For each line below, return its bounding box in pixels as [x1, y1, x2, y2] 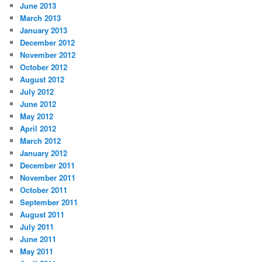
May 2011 [20, 245, 54, 257]
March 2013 [20, 12, 61, 23]
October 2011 [20, 184, 68, 195]
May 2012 [20, 110, 54, 122]
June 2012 [20, 98, 57, 109]
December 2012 [20, 36, 75, 48]
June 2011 [20, 233, 57, 244]
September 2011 [20, 196, 78, 208]
